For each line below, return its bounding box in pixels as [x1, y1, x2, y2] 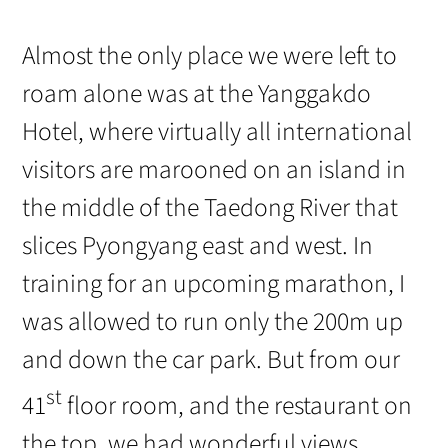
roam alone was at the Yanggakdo [22, 76, 372, 113]
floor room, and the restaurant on [62, 387, 413, 424]
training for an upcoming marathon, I [22, 266, 406, 303]
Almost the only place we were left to [22, 38, 398, 75]
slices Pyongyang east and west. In [22, 228, 374, 265]
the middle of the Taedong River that [22, 190, 399, 227]
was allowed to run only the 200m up [22, 304, 404, 341]
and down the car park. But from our [22, 342, 401, 379]
